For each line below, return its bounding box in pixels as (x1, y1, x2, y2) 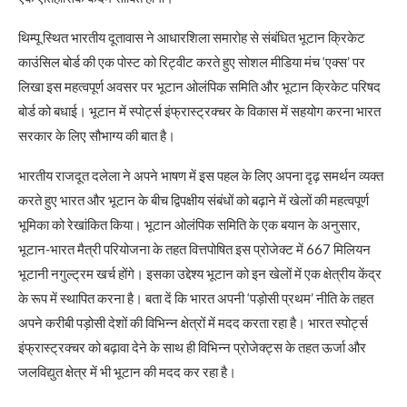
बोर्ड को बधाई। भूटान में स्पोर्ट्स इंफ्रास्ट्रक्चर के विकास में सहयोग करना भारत (18, 102, 381, 119)
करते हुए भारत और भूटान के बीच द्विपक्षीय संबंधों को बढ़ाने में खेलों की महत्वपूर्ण (18, 191, 369, 208)
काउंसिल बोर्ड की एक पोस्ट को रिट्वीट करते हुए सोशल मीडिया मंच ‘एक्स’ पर (18, 53, 365, 70)
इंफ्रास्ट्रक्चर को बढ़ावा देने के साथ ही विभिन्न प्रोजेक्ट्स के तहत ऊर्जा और (18, 338, 366, 355)
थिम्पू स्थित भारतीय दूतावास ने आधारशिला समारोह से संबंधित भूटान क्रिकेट (18, 28, 365, 45)
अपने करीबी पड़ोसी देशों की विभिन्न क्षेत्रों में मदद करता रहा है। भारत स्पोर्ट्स (18, 313, 368, 331)
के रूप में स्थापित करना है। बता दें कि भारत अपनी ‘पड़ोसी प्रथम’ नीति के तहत (18, 289, 373, 306)
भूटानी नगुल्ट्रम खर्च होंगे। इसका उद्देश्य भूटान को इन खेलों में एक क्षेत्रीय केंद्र (18, 264, 382, 282)
